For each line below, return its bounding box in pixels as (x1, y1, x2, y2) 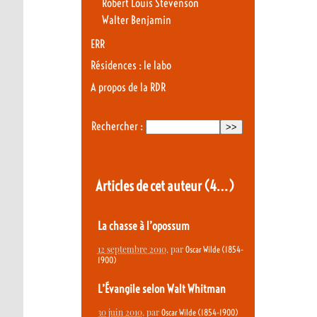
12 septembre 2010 (97, 243, 166, 255)
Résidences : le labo (91, 59, 171, 73)
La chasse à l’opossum (97, 219, 190, 233)
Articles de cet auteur (95, 176, 204, 195)
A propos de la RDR (91, 80, 166, 94)
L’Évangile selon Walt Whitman (97, 282, 226, 296)
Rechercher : (91, 120, 143, 134)
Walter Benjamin (101, 13, 171, 28)
